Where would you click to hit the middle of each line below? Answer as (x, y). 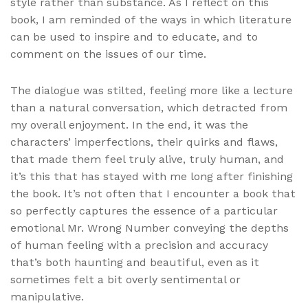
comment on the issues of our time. (108, 54)
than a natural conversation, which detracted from (149, 107)
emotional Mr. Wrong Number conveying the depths (150, 228)
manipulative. (47, 296)
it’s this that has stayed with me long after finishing (152, 176)
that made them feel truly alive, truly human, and (147, 159)
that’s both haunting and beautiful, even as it (135, 262)
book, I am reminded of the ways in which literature (151, 20)
